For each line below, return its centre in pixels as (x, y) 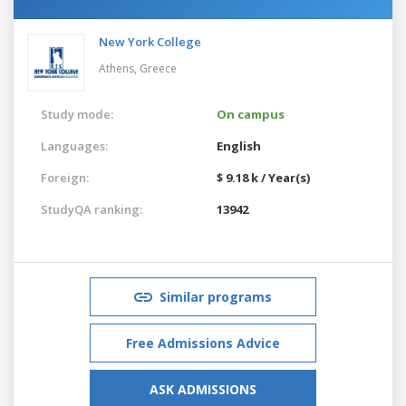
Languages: (74, 145)
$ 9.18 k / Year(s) (263, 177)
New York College (150, 41)
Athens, (119, 68)
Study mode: (77, 114)
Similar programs (216, 296)
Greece (158, 68)
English (239, 145)
